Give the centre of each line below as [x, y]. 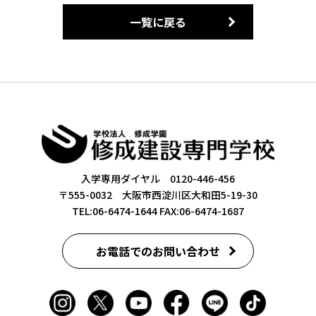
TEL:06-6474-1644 [114, 211]
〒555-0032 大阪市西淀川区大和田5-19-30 [158, 195]
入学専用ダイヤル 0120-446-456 [158, 179]
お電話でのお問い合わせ [158, 251]
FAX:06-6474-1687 [200, 211]
